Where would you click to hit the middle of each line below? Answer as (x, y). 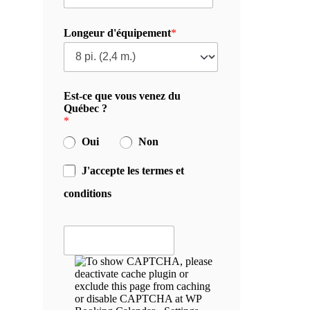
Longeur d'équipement (117, 33)
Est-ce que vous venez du (122, 96)
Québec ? (85, 109)
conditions (87, 194)
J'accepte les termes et (133, 170)
